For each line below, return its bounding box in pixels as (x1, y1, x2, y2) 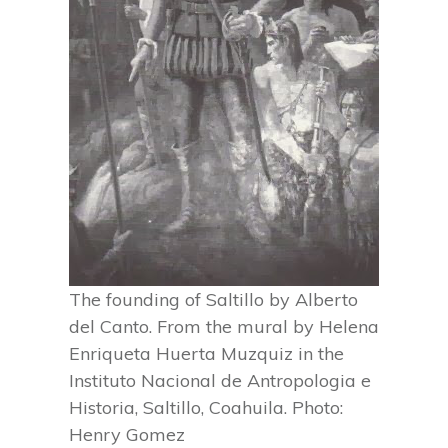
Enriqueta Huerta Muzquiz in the (69, 341, 344, 365)
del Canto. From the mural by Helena (69, 314, 379, 338)
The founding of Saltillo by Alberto (69, 287, 358, 311)
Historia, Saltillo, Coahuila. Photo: (69, 395, 343, 419)
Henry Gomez (69, 422, 185, 446)
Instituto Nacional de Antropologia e (69, 368, 371, 392)
